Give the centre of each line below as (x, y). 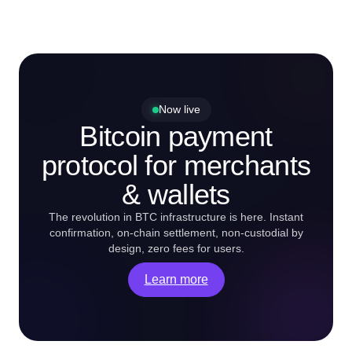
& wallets (176, 194)
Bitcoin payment (176, 136)
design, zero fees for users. (176, 248)
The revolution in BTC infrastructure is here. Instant (176, 217)
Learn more (176, 279)
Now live (179, 109)
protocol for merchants (176, 165)
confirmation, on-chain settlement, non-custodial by (176, 233)
